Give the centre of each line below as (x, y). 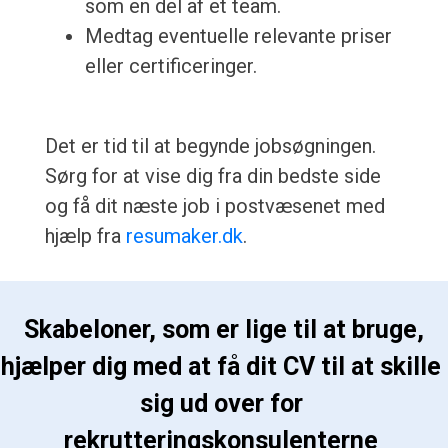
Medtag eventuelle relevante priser (238, 36)
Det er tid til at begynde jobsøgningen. (210, 146)
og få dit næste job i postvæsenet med (214, 206)
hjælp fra (85, 236)
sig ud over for (224, 404)
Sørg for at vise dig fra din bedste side (212, 176)
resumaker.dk (184, 236)
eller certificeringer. (170, 66)
